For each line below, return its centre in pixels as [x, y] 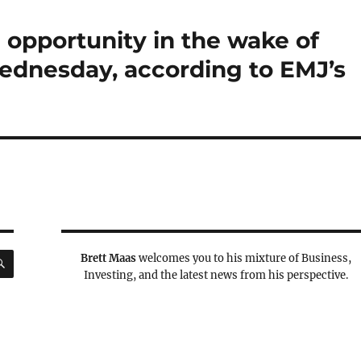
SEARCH [37, 254]
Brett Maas [109, 258]
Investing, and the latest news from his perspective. [216, 275]
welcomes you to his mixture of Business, [244, 258]
